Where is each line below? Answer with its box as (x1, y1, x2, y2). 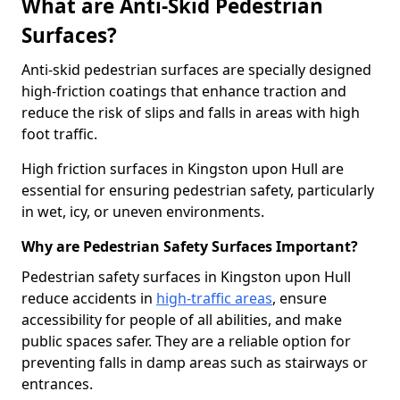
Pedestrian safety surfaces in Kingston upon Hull (21, 267, 351, 287)
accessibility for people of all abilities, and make (21, 310, 342, 329)
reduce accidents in (21, 288, 156, 308)
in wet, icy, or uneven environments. (21, 202, 264, 221)
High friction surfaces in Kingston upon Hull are (21, 159, 344, 179)
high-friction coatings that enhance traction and (21, 81, 346, 101)
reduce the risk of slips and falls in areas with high (21, 103, 360, 122)
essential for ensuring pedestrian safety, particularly (21, 180, 374, 200)
